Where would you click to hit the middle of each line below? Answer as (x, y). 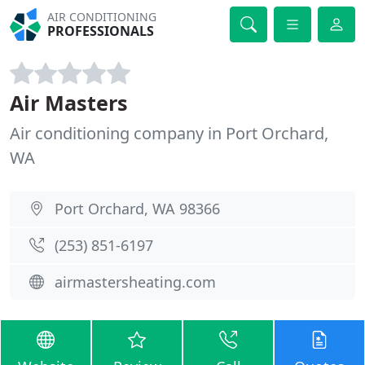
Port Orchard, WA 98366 (137, 209)
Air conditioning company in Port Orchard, (169, 133)
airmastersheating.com (135, 282)
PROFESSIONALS (101, 31)
